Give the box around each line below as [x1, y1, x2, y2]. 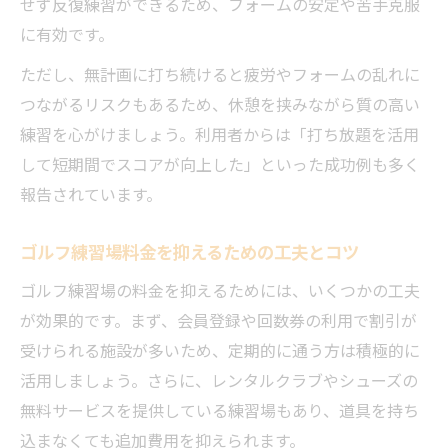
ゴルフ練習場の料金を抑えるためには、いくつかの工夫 [20, 278, 420, 302]
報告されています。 [20, 182, 162, 206]
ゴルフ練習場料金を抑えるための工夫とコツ [20, 239, 359, 264]
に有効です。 [20, 22, 114, 46]
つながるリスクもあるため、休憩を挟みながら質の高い [20, 92, 420, 116]
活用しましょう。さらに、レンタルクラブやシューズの [20, 368, 418, 392]
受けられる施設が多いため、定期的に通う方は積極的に [20, 338, 420, 362]
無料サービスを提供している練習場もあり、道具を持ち [20, 398, 419, 422]
